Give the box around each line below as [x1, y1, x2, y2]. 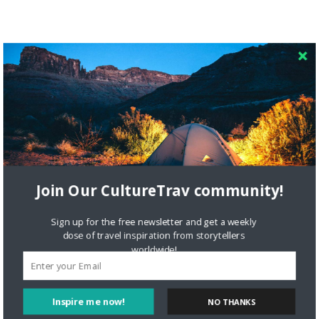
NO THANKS [207, 296, 256, 308]
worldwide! [131, 243, 177, 256]
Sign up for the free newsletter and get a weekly [51, 215, 257, 229]
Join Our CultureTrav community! [36, 179, 283, 201]
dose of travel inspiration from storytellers [63, 229, 245, 242]
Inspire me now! [52, 295, 125, 308]
